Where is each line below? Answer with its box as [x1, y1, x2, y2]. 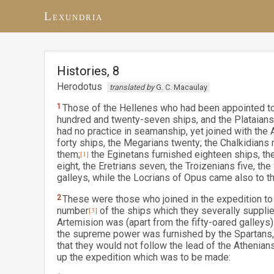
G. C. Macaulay [154, 83, 207, 92]
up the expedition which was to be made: [57, 251, 231, 263]
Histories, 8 [57, 64, 119, 78]
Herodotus [57, 81, 107, 92]
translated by [109, 83, 154, 92]
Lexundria [44, 10, 103, 23]
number [57, 205, 89, 217]
